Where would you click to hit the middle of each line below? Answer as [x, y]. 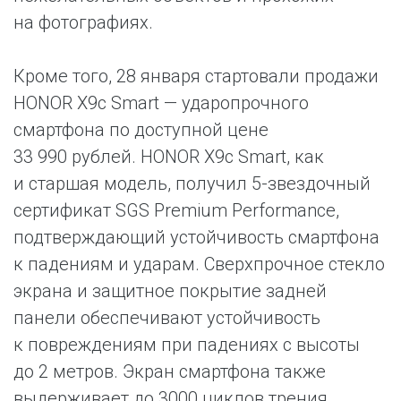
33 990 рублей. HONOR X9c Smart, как [169, 157]
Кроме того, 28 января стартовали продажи [196, 76]
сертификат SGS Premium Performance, [176, 210]
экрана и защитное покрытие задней [170, 291]
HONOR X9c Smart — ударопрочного [161, 103]
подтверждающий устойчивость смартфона [196, 237]
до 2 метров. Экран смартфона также [170, 371]
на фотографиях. [83, 22]
